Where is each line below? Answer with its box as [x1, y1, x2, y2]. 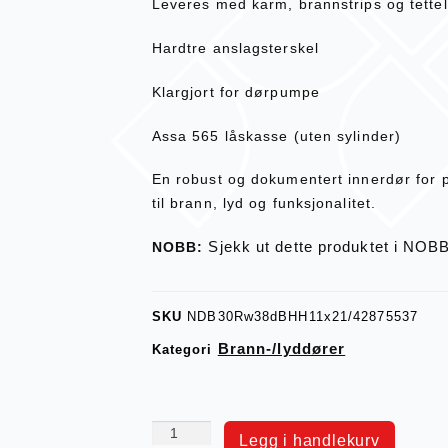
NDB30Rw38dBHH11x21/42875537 [187, 309, 418, 325]
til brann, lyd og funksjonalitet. [151, 195, 377, 212]
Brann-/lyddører [217, 340, 346, 358]
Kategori [151, 342, 213, 358]
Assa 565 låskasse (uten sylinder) [151, 127, 402, 144]
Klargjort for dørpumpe [151, 83, 320, 100]
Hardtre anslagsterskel [151, 40, 319, 57]
